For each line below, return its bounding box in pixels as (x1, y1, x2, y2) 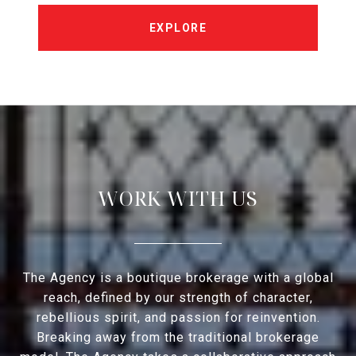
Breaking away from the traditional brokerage (37, 330, 319, 346)
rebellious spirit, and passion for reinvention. (36, 310, 320, 326)
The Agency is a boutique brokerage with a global (22, 270, 334, 286)
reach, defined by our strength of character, (43, 290, 313, 306)
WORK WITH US (98, 184, 258, 212)
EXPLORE (149, 21, 207, 35)
